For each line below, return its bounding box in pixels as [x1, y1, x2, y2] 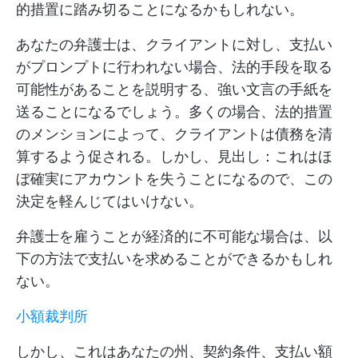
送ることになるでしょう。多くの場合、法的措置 [16, 103, 332, 121]
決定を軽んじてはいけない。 [16, 193, 203, 210]
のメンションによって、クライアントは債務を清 [16, 125, 332, 143]
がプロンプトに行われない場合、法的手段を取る [16, 58, 332, 76]
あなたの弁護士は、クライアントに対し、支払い [16, 36, 332, 54]
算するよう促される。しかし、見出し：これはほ [16, 148, 332, 165]
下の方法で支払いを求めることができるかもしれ [16, 250, 332, 268]
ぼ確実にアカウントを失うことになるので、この [16, 170, 332, 188]
